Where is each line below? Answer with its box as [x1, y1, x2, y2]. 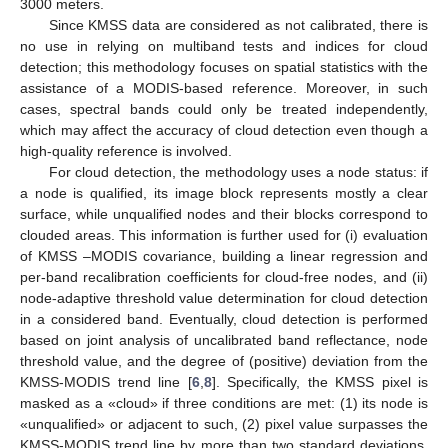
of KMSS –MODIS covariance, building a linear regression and [20, 248, 428, 265]
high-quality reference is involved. [20, 143, 232, 160]
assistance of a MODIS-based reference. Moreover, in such [20, 80, 428, 97]
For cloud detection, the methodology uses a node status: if [48, 164, 428, 181]
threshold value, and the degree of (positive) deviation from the [20, 353, 428, 370]
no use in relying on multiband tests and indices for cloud [20, 38, 428, 55]
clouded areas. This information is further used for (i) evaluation [20, 227, 428, 244]
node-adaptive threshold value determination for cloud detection [20, 290, 428, 307]
